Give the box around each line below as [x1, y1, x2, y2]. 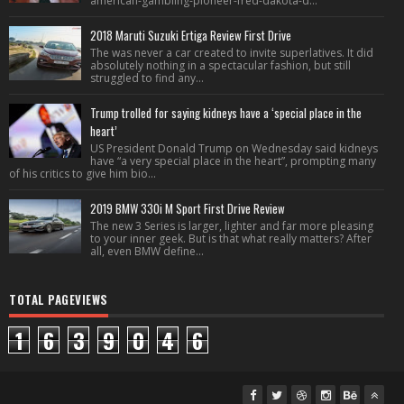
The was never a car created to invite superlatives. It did [90, 45, 373, 60]
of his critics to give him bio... [9, 166, 156, 181]
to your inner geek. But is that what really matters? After [90, 231, 372, 246]
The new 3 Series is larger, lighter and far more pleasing [90, 218, 373, 234]
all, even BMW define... [90, 243, 204, 259]
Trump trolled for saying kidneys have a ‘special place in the [90, 104, 362, 122]
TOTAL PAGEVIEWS [9, 290, 108, 308]
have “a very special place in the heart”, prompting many [90, 153, 376, 169]
